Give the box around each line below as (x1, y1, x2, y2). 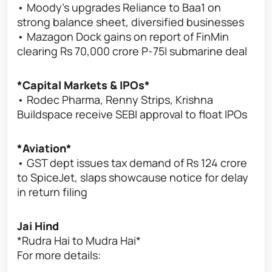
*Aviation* (17, 141, 72, 156)
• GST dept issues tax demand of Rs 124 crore (17, 155, 247, 171)
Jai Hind (17, 219, 61, 234)
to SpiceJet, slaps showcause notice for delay (17, 170, 248, 185)
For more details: (17, 248, 101, 263)
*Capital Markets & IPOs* (17, 78, 150, 93)
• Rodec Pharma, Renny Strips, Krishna (17, 92, 213, 107)
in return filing (17, 185, 87, 200)
